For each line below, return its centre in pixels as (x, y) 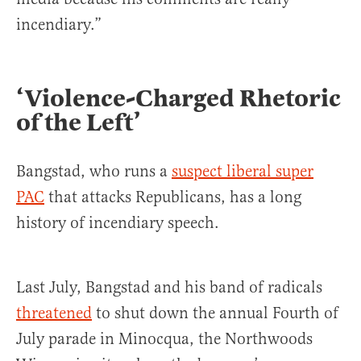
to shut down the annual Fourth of (215, 313)
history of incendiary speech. (120, 223)
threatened (54, 313)
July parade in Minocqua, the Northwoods (164, 339)
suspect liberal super (243, 172)
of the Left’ (79, 123)
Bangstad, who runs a (94, 172)
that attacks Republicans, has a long (173, 197)
